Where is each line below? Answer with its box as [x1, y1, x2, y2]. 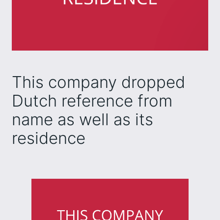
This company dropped [12, 72, 185, 92]
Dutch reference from [12, 90, 172, 110]
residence [12, 128, 85, 148]
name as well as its [12, 109, 153, 129]
